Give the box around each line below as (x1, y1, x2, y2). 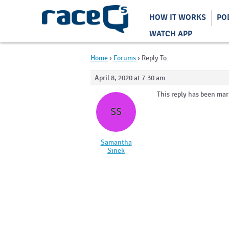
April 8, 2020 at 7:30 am (95, 73, 165, 82)
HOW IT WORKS (149, 13, 206, 22)
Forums (113, 53, 136, 62)
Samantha (100, 138, 132, 147)
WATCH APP (149, 29, 192, 39)
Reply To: (142, 53, 169, 62)
